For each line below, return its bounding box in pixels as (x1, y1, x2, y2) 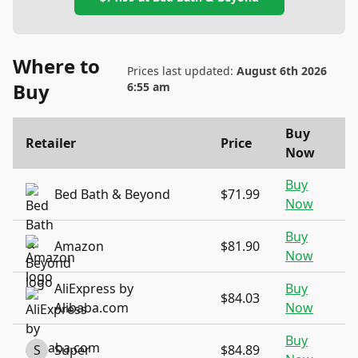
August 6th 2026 (236, 63, 327, 78)
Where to (13, 53, 100, 79)
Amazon (54, 237, 104, 255)
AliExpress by (54, 280, 133, 297)
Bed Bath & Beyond (54, 185, 170, 203)
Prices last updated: (126, 63, 237, 78)
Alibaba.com (54, 299, 129, 316)
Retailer (26, 134, 76, 152)
